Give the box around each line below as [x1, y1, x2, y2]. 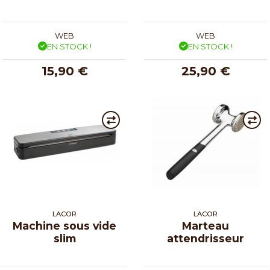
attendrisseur [167, 231, 244, 245]
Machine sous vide [13, 219, 116, 232]
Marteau [182, 219, 229, 232]
